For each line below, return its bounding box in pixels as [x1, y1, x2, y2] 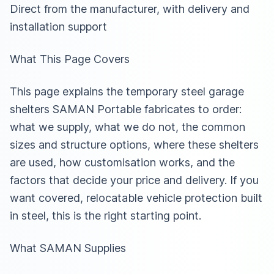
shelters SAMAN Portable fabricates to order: [10, 102, 242, 116]
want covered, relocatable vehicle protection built [10, 191, 262, 204]
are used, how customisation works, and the [10, 155, 235, 169]
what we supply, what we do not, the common [10, 120, 245, 133]
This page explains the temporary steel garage [10, 84, 244, 98]
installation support [10, 20, 107, 33]
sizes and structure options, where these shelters [10, 138, 259, 151]
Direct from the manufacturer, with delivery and [10, 2, 250, 15]
